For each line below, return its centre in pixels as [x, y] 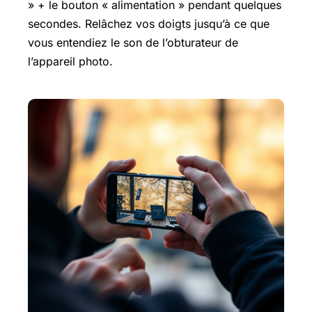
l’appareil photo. [70, 61]
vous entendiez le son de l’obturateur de [133, 42]
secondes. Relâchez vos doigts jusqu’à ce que [149, 24]
